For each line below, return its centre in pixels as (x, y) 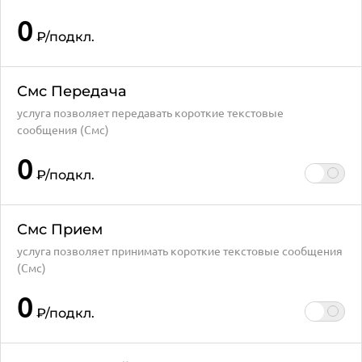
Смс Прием (60, 229)
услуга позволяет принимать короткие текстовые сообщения (180, 250)
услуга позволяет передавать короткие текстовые (150, 112)
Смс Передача (72, 91)
